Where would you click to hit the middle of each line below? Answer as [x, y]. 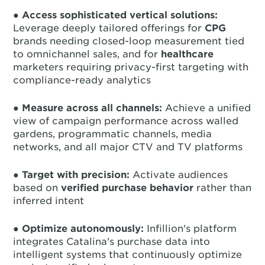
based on [37, 188]
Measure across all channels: [92, 108]
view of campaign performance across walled [126, 121]
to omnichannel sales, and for [87, 54]
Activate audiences [179, 175]
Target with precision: [76, 175]
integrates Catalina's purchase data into [112, 242]
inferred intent [49, 201]
